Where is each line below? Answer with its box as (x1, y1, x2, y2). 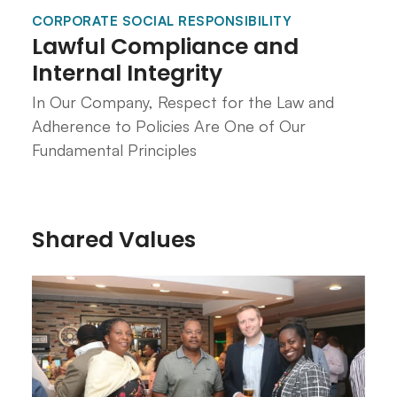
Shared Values (31, 224, 196, 256)
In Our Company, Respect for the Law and (31, 92, 334, 113)
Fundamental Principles (31, 140, 197, 160)
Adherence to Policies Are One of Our (31, 116, 306, 136)
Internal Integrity (31, 57, 222, 89)
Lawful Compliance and (31, 30, 299, 62)
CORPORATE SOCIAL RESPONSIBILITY (31, 12, 292, 29)
